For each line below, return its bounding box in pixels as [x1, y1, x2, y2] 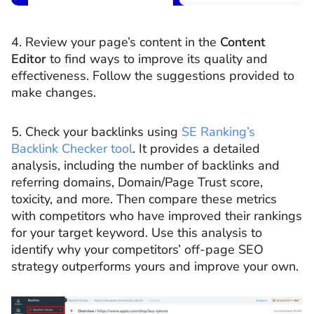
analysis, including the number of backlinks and [11, 156, 280, 174]
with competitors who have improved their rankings [11, 207, 302, 224]
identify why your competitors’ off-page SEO [11, 240, 264, 258]
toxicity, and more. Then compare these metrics [11, 190, 277, 207]
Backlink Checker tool [11, 139, 132, 157]
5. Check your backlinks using [11, 123, 182, 140]
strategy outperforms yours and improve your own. [11, 257, 299, 275]
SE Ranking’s [182, 123, 255, 140]
